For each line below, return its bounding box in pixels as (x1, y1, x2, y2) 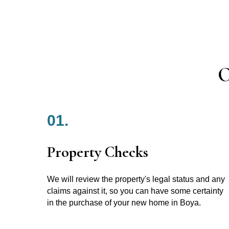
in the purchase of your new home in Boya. (47, 198, 201, 207)
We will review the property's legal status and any (47, 174, 225, 184)
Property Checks (47, 142, 148, 162)
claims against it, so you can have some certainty (47, 186, 223, 195)
